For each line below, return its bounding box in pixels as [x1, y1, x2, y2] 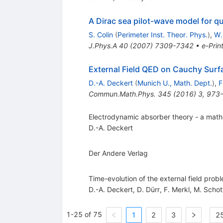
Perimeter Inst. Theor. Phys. [117, 30, 208, 39]
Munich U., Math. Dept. [137, 79, 212, 88]
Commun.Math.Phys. [88, 90, 156, 99]
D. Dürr [136, 185, 160, 194]
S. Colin [88, 30, 113, 39]
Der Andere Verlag [88, 149, 148, 158]
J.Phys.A [88, 41, 117, 50]
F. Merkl [163, 185, 190, 194]
